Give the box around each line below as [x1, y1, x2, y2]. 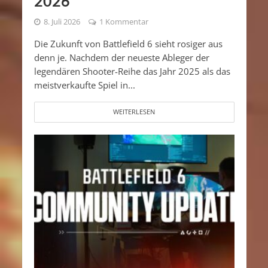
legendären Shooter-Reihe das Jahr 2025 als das [33, 65, 230, 78]
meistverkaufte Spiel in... [33, 79, 135, 92]
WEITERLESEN [113, 108, 155, 117]
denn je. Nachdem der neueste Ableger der [33, 51, 209, 64]
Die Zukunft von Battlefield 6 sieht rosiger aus [33, 38, 223, 50]
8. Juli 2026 [43, 17, 80, 28]
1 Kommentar [99, 17, 148, 28]
